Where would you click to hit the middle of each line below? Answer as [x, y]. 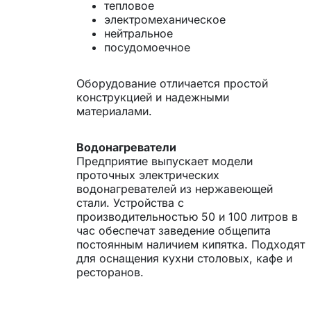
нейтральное [138, 34]
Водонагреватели [126, 148]
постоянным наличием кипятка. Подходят [191, 245]
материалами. [114, 111]
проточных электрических [148, 175]
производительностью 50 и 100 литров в [187, 217]
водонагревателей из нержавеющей [175, 189]
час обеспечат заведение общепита [174, 231]
